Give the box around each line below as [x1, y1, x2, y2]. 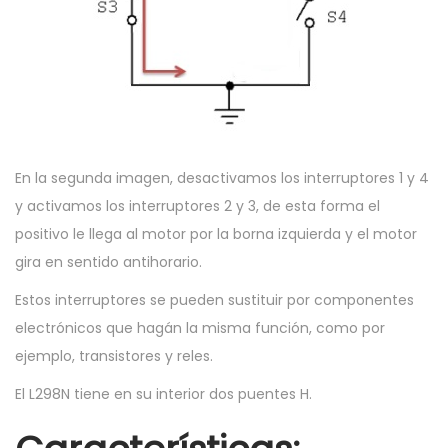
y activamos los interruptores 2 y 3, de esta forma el [15, 196, 380, 217]
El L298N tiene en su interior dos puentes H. [15, 384, 312, 405]
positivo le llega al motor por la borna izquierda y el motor [15, 224, 417, 245]
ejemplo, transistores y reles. [15, 346, 213, 367]
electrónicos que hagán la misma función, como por [15, 318, 385, 339]
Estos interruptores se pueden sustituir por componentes [15, 290, 414, 311]
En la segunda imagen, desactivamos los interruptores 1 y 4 [15, 168, 429, 189]
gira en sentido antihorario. [15, 252, 202, 273]
